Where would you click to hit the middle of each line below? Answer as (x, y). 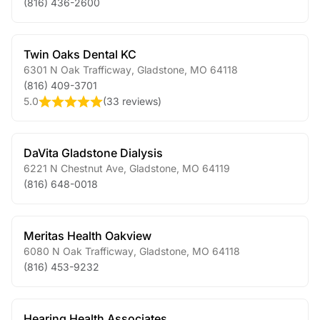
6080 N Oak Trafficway (79, 251)
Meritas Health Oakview (87, 236)
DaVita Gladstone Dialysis (93, 153)
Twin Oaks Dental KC (80, 54)
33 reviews (132, 101)
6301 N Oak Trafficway (77, 70)
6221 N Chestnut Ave (74, 168)
